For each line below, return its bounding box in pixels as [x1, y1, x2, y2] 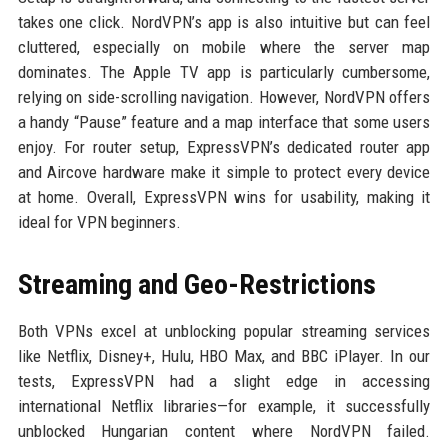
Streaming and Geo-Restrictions [17, 268, 376, 301]
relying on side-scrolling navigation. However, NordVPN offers [17, 87, 431, 107]
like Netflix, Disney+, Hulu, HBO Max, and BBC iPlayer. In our [17, 346, 431, 366]
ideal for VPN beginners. [17, 212, 181, 232]
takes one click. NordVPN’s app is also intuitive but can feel [17, 12, 431, 32]
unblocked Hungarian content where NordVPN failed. [17, 421, 431, 441]
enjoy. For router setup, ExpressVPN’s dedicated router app [17, 137, 431, 157]
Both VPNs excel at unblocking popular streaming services [17, 321, 431, 341]
